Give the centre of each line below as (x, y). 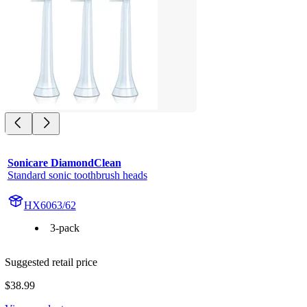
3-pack (64, 228)
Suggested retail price (51, 262)
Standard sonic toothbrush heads (77, 175)
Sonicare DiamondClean (64, 162)
